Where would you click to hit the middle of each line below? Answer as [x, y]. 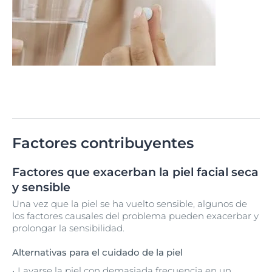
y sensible [41, 187]
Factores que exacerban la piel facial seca [135, 172]
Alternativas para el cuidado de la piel [97, 252]
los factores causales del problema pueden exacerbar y [135, 216]
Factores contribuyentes [103, 143]
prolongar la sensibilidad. [68, 228]
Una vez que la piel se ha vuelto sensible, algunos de [130, 204]
